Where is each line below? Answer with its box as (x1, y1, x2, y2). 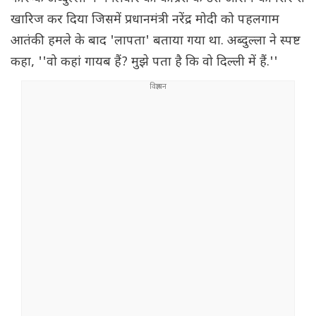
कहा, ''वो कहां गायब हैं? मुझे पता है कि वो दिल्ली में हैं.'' (11, 54, 278, 71)
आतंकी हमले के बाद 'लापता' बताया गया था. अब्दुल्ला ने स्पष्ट (11, 33, 300, 50)
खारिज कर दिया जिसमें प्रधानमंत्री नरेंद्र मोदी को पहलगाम (11, 12, 279, 29)
